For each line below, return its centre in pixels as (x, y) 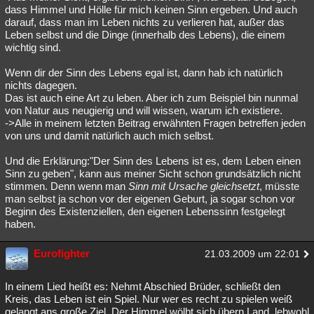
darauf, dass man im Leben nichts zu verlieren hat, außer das (145, 22)
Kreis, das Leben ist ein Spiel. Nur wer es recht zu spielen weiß (149, 299)
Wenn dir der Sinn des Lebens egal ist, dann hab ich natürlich (144, 73)
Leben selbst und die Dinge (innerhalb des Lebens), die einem (145, 35)
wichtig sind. (33, 47)
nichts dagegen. (41, 85)
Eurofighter (62, 253)
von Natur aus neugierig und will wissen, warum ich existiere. (144, 110)
